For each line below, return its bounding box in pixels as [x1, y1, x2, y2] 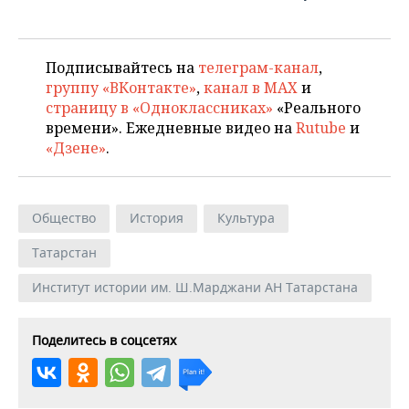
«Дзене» [46, 137, 106, 158]
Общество [32, 208, 96, 226]
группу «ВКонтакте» [46, 77, 196, 98]
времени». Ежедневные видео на [46, 117, 296, 138]
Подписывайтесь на [46, 57, 198, 78]
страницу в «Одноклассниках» [46, 97, 273, 118]
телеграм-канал [198, 57, 319, 78]
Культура [217, 208, 275, 226]
